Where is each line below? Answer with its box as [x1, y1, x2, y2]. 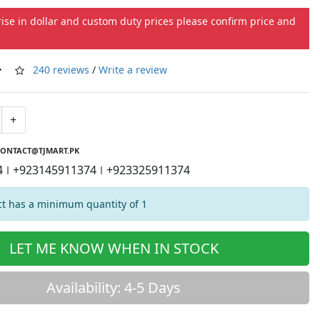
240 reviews [32, 62, 89, 76]
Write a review [98, 62, 167, 76]
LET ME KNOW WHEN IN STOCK [9, 238, 219, 258]
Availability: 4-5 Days [46, 277, 181, 297]
